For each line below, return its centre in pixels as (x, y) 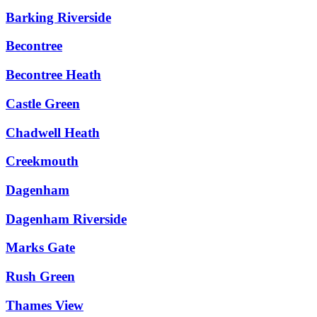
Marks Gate (40, 248)
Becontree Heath (53, 75)
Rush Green (40, 277)
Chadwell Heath (53, 132)
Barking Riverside (58, 17)
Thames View (45, 305)
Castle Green (43, 103)
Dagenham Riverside (66, 219)
